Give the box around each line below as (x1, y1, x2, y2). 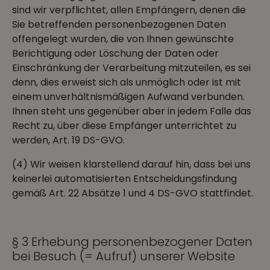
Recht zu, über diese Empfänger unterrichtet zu (12, 119, 236, 133)
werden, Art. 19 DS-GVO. (12, 133, 125, 147)
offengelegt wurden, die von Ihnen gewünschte (12, 32, 234, 46)
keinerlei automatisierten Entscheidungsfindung (12, 172, 237, 186)
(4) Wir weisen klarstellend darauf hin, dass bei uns (12, 157, 251, 171)
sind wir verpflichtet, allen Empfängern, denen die (12, 3, 246, 17)
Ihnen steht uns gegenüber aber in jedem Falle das (12, 104, 251, 118)
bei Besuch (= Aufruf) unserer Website (12, 248, 235, 265)
